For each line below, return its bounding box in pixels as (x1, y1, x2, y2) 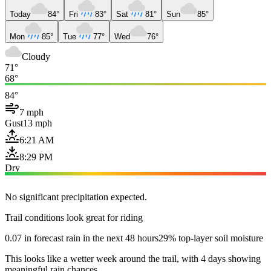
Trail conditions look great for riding (5, 212, 143, 223)
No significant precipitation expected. (5, 191, 147, 202)
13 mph (23, 117, 52, 128)
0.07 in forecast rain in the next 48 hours (5, 232, 158, 243)
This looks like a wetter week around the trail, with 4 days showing (5, 253, 261, 264)
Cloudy (22, 51, 50, 62)
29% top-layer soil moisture (158, 232, 263, 243)
